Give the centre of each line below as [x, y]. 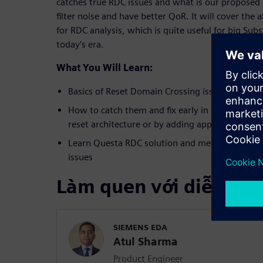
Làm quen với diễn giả [157, 186]
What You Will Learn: [104, 68]
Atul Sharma [146, 241]
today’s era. [80, 44]
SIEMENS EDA [140, 227]
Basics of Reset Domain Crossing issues [148, 91]
